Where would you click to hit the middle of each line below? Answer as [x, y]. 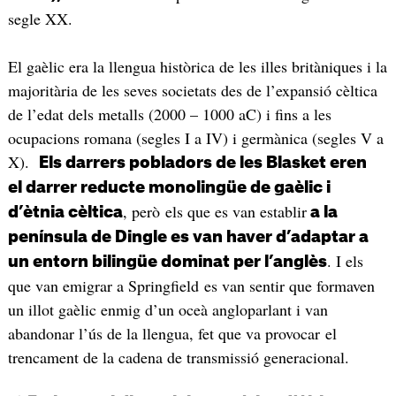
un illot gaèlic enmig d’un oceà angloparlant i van [168, 309]
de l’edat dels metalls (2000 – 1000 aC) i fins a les [169, 114]
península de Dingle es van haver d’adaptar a [188, 236]
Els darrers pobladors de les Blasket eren [202, 162]
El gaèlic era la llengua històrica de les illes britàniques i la [197, 66]
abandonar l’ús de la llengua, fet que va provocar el [172, 333]
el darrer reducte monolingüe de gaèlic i [169, 187]
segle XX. [40, 18]
